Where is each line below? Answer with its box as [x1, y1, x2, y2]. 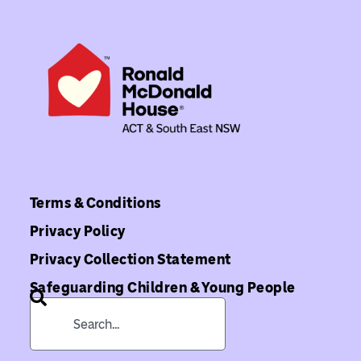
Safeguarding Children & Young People [29, 278, 296, 297]
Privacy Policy [29, 222, 126, 240]
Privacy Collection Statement [29, 250, 231, 268]
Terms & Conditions [29, 193, 161, 212]
